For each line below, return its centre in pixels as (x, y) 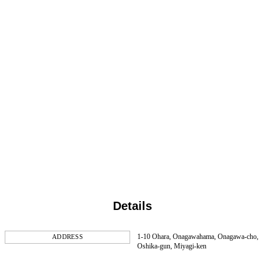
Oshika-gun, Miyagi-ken (172, 246)
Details (132, 206)
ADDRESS (67, 237)
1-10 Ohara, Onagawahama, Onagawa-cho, (198, 236)
